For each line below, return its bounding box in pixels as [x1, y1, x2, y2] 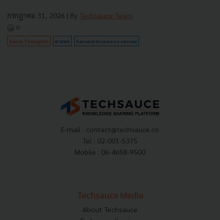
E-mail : [61, 125, 86, 134]
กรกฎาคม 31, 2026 [7, 11, 65, 20]
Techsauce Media [77, 189, 143, 201]
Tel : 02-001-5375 [82, 136, 137, 145]
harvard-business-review [76, 38, 137, 45]
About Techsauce [82, 205, 137, 214]
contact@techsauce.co [86, 125, 159, 134]
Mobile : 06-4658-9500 [75, 147, 145, 157]
